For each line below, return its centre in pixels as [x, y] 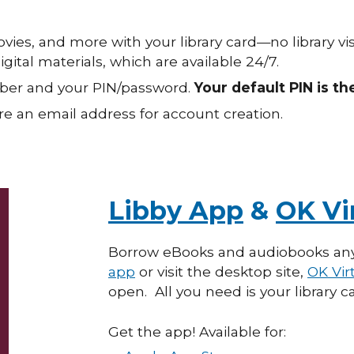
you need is [218, 291]
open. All [142, 291]
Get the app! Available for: [197, 331]
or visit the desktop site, [221, 271]
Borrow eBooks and [179, 252]
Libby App [176, 211]
